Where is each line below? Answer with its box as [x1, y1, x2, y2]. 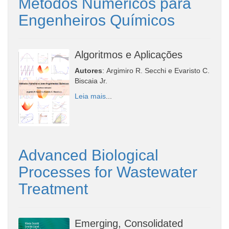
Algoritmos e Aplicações [75, 49, 182, 60]
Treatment [18, 180, 88, 197]
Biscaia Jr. [75, 76, 107, 85]
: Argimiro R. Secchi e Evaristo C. [102, 66, 210, 75]
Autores [75, 66, 102, 75]
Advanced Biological [18, 146, 158, 164]
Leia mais [75, 91, 106, 100]
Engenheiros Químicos [18, 11, 175, 29]
